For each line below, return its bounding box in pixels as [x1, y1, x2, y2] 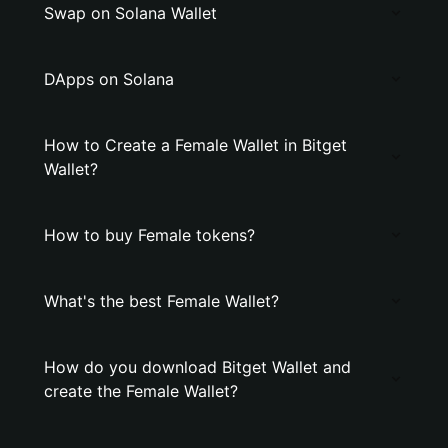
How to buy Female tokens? [44, 225, 255, 245]
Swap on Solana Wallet [44, 3, 217, 23]
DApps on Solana [44, 69, 174, 89]
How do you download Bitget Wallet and [44, 357, 351, 377]
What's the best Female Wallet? [44, 291, 279, 311]
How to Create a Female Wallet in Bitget [44, 135, 347, 155]
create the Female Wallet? [44, 381, 238, 401]
